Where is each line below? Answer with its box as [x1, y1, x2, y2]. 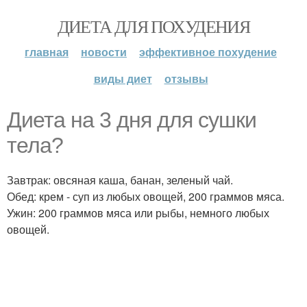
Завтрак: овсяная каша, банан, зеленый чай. [7, 172, 233, 188]
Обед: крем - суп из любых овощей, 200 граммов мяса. [7, 188, 284, 204]
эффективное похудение [139, 44, 277, 60]
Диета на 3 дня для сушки [7, 108, 256, 132]
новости [81, 44, 127, 60]
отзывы [164, 71, 208, 86]
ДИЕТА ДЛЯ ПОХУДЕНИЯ [57, 14, 250, 38]
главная [25, 44, 69, 60]
